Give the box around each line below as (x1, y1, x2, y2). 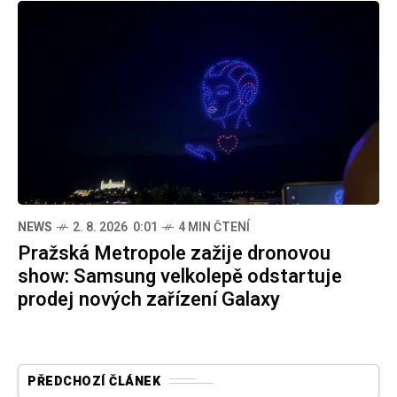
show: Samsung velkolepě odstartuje (18, 261, 342, 291)
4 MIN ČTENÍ (178, 217, 250, 237)
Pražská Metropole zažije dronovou (18, 238, 331, 268)
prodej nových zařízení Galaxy (18, 284, 280, 314)
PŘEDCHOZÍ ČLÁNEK (27, 371, 160, 391)
